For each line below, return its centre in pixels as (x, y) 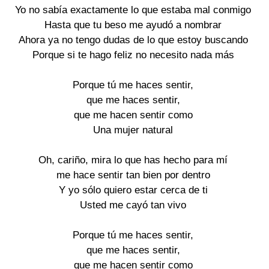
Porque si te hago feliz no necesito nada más (133, 55)
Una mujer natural (133, 130)
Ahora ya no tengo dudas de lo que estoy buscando (133, 40)
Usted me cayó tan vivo (133, 205)
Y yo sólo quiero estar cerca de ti (133, 190)
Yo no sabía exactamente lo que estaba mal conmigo (133, 10)
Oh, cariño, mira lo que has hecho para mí (133, 160)
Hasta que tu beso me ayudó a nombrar (133, 25)
